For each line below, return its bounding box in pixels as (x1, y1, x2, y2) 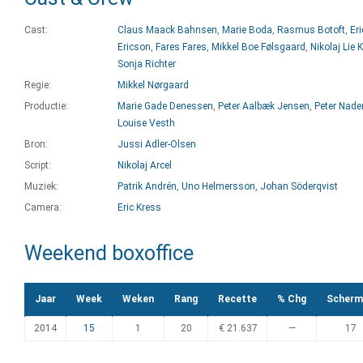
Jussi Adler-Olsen (117, 139, 196, 150)
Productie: (24, 100, 68, 112)
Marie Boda (222, 24, 272, 36)
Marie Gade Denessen (117, 100, 213, 112)
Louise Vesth (117, 117, 175, 129)
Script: (24, 160, 51, 171)
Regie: (24, 79, 51, 91)
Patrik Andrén (117, 181, 177, 192)
